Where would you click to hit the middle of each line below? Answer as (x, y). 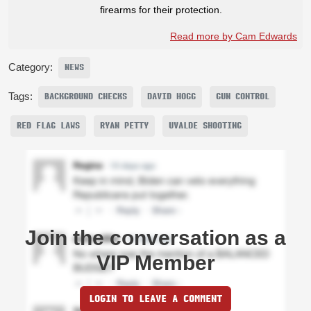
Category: (31, 67)
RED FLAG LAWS (48, 125)
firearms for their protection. (161, 9)
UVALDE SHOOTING (205, 125)
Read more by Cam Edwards (234, 36)
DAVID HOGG (171, 96)
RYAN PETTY (124, 125)
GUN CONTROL (243, 96)
